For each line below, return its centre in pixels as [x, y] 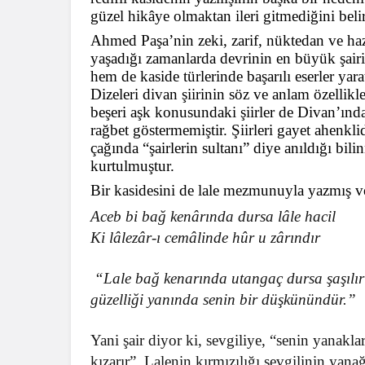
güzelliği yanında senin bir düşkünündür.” [224, 299]
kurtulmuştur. [132, 165]
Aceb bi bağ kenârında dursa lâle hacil [213, 216]
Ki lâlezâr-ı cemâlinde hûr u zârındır [206, 237]
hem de [114, 76]
